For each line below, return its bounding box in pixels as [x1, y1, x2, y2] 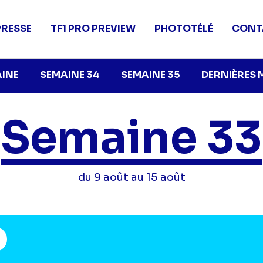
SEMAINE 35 [121, 69, 180, 81]
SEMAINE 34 [40, 69, 100, 81]
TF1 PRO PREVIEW [50, 22, 136, 35]
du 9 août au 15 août [77, 171, 186, 184]
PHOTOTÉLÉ [154, 22, 214, 35]
